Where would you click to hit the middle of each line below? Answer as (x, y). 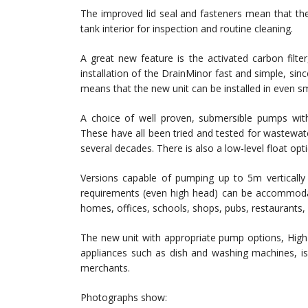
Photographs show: (124, 297)
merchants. (105, 267)
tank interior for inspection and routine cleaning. (187, 28)
